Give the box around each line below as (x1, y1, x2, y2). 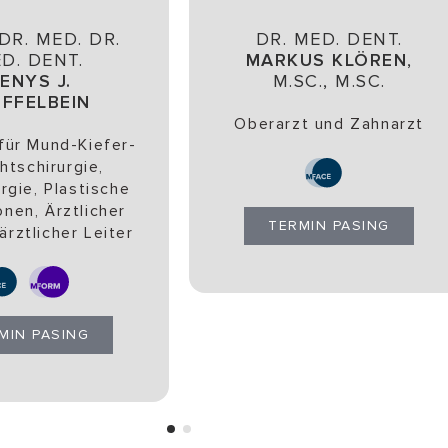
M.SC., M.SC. (272, 70, 386, 93)
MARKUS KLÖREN (245, 49, 408, 72)
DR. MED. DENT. (255, 28, 403, 51)
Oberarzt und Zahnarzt (234, 114, 424, 135)
